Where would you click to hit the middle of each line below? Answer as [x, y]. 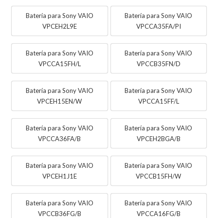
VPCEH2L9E [59, 26]
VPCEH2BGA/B [158, 138]
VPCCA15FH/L [59, 64]
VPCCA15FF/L [158, 101]
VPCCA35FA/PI [158, 26]
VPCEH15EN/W [60, 101]
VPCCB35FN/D [158, 64]
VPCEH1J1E [59, 176]
